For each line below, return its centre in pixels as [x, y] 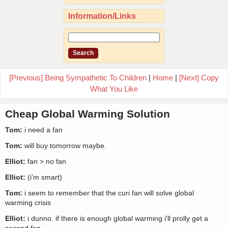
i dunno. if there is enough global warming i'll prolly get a [117, 219]
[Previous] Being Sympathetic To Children [78, 78]
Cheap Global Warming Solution [88, 114]
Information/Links [102, 16]
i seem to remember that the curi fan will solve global [108, 193]
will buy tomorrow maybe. [64, 146]
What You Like [114, 89]
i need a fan [42, 130]
